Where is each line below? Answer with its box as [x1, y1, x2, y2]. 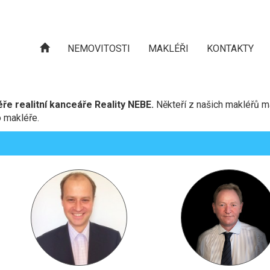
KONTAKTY [207, 43, 254, 54]
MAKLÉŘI [148, 43, 189, 54]
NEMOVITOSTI [67, 43, 130, 54]
